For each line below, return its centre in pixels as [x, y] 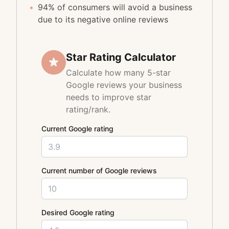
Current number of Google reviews [99, 170]
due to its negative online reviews [103, 19]
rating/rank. [88, 109]
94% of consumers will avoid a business [115, 7]
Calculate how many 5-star [118, 73]
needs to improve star [109, 97]
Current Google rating [77, 129]
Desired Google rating [78, 212]
